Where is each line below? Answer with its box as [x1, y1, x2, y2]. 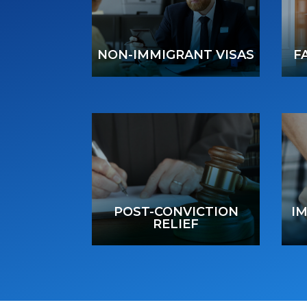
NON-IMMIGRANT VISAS [97, 47, 255, 63]
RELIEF [153, 216, 199, 232]
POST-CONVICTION [113, 204, 238, 219]
